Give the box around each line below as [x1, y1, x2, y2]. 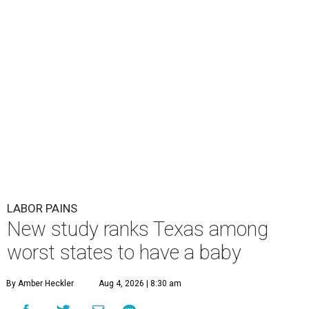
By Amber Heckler [6, 279, 74, 288]
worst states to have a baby [7, 241, 241, 264]
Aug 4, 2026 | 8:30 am [99, 279, 181, 288]
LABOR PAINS [7, 201, 77, 215]
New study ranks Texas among [7, 217, 268, 241]
